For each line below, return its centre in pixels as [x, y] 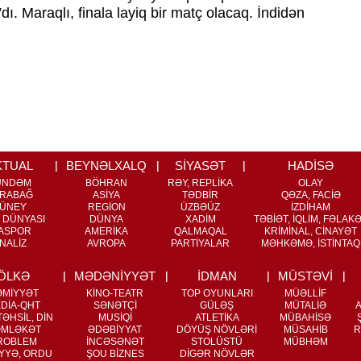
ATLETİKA [217, 317]
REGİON [106, 207]
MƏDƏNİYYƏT [115, 276]
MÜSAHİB [305, 330]
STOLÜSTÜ [217, 342]
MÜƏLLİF [305, 293]
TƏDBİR [200, 195]
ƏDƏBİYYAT [115, 330]
